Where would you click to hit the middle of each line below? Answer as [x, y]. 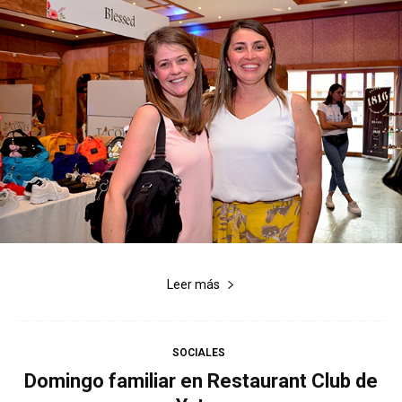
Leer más [193, 284]
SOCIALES [199, 352]
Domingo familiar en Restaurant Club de [201, 380]
